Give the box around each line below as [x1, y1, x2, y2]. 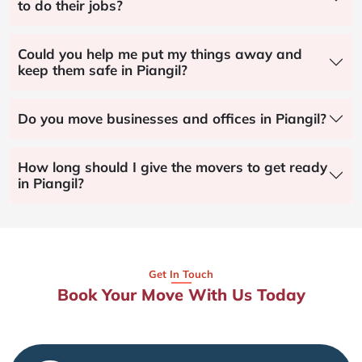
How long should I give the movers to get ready [18, 158, 327, 176]
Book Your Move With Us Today [57, 284, 305, 305]
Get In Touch [149, 267, 213, 281]
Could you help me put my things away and [18, 45, 302, 63]
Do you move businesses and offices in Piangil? [18, 110, 326, 128]
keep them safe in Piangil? [18, 61, 187, 79]
